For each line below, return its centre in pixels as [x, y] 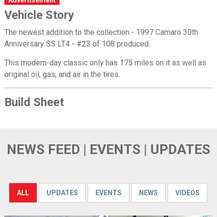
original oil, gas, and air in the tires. [62, 74]
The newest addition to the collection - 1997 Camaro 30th [101, 32]
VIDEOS [188, 193]
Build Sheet [34, 102]
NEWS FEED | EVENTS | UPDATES [108, 149]
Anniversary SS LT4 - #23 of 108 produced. [77, 44]
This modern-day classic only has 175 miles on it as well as [105, 62]
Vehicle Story [39, 15]
